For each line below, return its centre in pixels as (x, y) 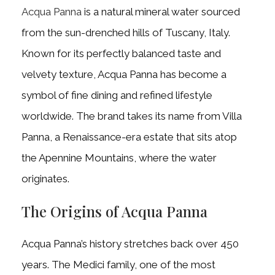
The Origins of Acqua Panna (114, 211)
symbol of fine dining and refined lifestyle (117, 95)
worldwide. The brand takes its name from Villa (132, 116)
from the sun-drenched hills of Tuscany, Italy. (126, 33)
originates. (45, 179)
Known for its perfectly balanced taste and (121, 54)
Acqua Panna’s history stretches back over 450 (130, 244)
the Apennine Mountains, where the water (119, 158)
